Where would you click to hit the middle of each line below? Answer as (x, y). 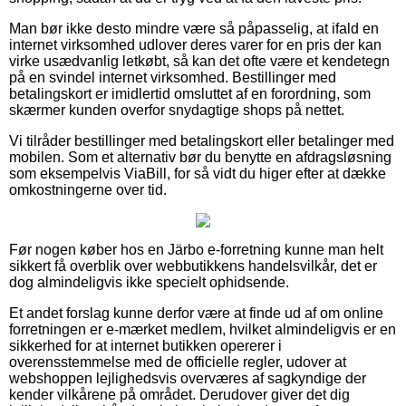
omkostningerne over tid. (88, 189)
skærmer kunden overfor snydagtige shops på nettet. (177, 110)
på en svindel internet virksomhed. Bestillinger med (173, 77)
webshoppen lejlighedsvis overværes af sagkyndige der (188, 378)
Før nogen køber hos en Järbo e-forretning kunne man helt (196, 249)
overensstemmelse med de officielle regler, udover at (178, 362)
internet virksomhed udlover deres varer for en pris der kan (195, 44)
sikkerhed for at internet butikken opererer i (145, 345)
